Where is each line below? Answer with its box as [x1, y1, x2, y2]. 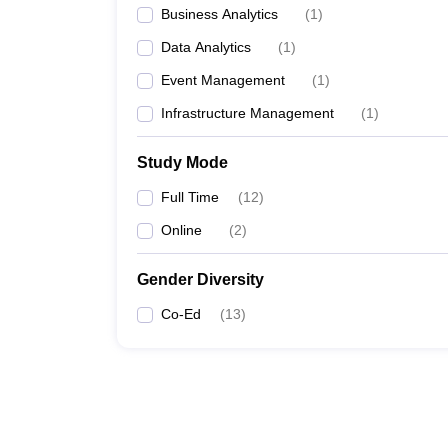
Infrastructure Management [161, 105, 334, 121]
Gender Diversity [137, 271, 264, 288]
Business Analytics [161, 6, 278, 22]
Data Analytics [161, 39, 251, 55]
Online [161, 222, 202, 238]
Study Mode [137, 154, 228, 171]
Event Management [161, 72, 285, 88]
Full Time [161, 189, 219, 205]
